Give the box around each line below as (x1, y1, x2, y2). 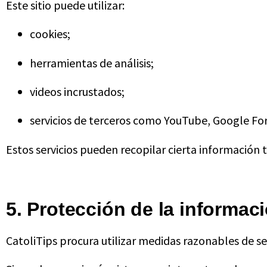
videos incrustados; (30, 83, 125, 99)
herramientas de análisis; (30, 55, 154, 70)
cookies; (30, 26, 70, 42)
